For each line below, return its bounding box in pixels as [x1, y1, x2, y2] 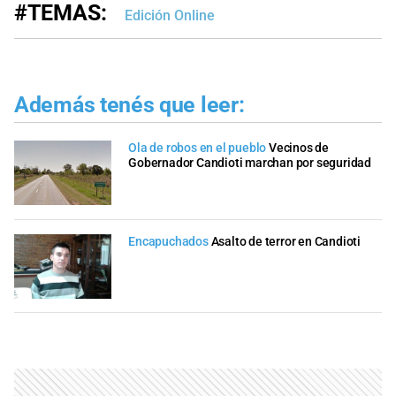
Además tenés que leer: [14, 91, 245, 118]
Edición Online [125, 6, 215, 24]
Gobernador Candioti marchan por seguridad [128, 156, 371, 171]
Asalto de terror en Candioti [210, 233, 362, 249]
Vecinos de [269, 141, 330, 156]
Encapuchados [128, 233, 209, 249]
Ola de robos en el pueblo [128, 141, 267, 156]
